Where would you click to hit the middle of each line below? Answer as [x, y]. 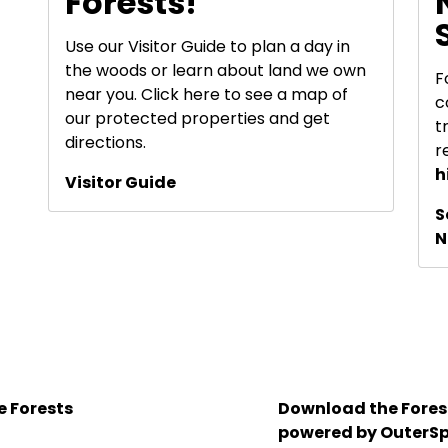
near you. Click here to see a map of [206, 94]
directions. [105, 142]
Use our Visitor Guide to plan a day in [207, 46]
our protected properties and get [197, 118]
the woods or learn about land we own [215, 70]
